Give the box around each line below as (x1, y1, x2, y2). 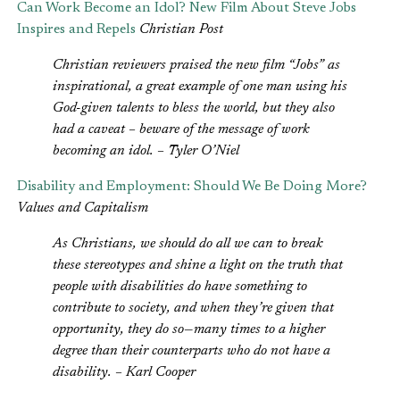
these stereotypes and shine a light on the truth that (53, 258, 343, 273)
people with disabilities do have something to (53, 279, 307, 295)
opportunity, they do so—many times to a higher (53, 322, 325, 337)
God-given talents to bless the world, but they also (53, 101, 335, 116)
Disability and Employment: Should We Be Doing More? (17, 179, 367, 195)
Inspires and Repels (17, 22, 136, 37)
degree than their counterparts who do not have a (53, 344, 330, 359)
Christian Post (139, 22, 223, 37)
